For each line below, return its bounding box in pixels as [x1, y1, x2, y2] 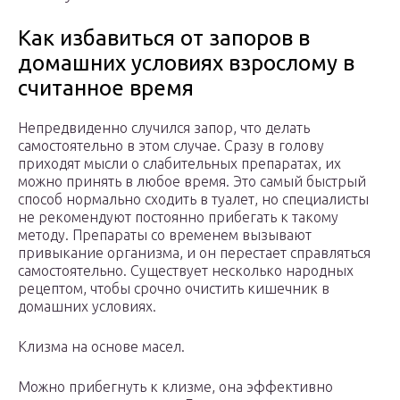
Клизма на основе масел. [18, 338, 185, 355]
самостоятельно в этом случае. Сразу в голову [18, 137, 324, 154]
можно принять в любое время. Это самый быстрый [18, 173, 366, 190]
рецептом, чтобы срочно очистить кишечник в [18, 280, 329, 297]
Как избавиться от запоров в [18, 26, 310, 51]
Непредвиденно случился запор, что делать [18, 120, 310, 137]
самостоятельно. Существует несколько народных [18, 262, 354, 279]
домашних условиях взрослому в [18, 51, 354, 76]
